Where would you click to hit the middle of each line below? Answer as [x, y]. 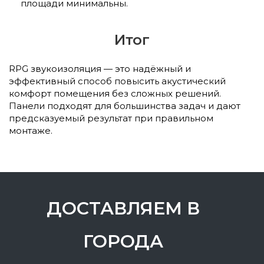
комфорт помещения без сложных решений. [115, 93]
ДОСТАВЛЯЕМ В [123, 208]
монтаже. [31, 130]
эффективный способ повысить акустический [117, 81]
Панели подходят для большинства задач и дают [125, 105]
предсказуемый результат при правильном [111, 118]
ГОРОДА [123, 241]
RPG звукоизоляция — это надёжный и [100, 68]
